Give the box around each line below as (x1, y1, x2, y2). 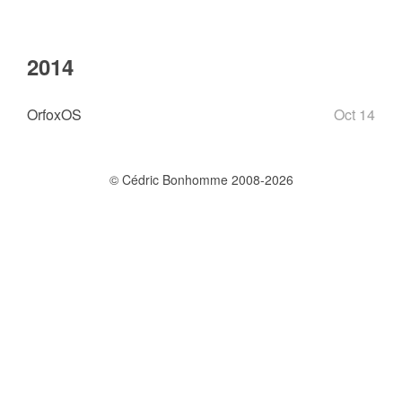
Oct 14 (334, 104, 375, 125)
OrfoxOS (27, 104, 82, 125)
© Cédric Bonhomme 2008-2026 (109, 170, 293, 188)
